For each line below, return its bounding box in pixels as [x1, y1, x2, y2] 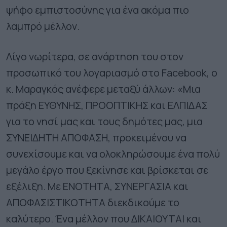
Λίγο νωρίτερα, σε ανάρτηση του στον [6, 49, 183, 63]
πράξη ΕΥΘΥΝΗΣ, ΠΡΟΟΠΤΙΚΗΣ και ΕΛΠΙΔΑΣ [6, 98, 208, 112]
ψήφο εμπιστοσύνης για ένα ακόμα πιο [6, 3, 189, 17]
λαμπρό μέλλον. [6, 19, 80, 33]
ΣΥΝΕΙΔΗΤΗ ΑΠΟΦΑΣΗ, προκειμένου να [6, 130, 186, 144]
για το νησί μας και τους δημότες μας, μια [6, 114, 203, 128]
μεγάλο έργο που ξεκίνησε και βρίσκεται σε [6, 163, 208, 177]
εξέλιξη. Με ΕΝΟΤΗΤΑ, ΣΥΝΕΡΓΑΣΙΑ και [6, 179, 188, 193]
